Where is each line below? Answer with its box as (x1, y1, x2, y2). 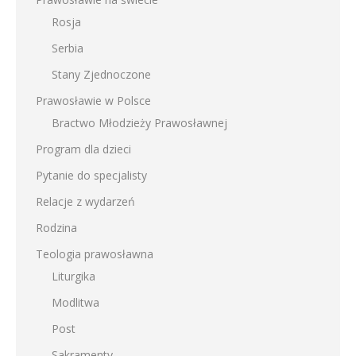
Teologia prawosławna (36, 246, 153, 261)
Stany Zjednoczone (52, 66, 151, 82)
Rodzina (36, 219, 77, 235)
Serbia (52, 40, 83, 56)
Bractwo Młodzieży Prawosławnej (52, 114, 227, 130)
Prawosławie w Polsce (36, 92, 151, 108)
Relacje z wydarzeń (36, 193, 135, 209)
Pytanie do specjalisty (36, 167, 147, 183)
